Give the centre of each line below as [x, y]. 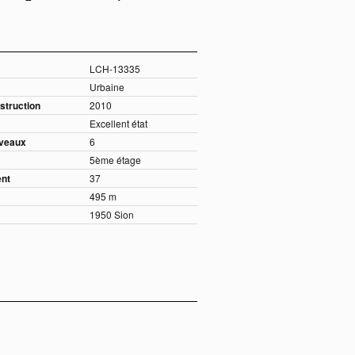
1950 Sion [111, 215]
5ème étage [115, 160]
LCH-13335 [115, 69]
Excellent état [118, 124]
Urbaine [107, 87]
